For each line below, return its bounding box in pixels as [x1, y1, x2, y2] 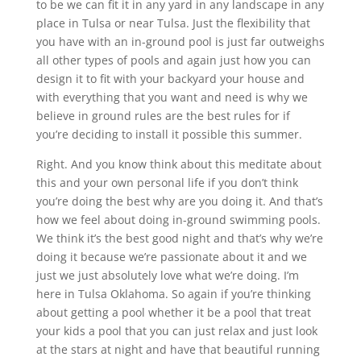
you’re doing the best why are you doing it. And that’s [35, 193, 323, 209]
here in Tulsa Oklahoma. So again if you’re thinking [35, 285, 311, 301]
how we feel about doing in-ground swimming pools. [35, 211, 321, 227]
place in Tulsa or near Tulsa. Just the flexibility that [35, 15, 310, 31]
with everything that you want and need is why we [35, 89, 308, 105]
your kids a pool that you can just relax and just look [35, 322, 317, 338]
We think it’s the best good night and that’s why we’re [35, 230, 323, 246]
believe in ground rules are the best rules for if [35, 107, 290, 123]
